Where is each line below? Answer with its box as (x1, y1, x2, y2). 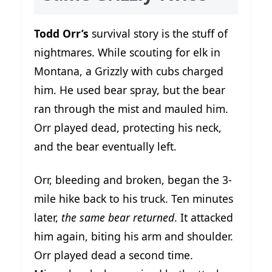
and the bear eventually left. (34, 139, 177, 154)
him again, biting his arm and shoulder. (34, 229, 233, 244)
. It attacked (174, 210, 233, 225)
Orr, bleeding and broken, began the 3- (34, 172, 232, 188)
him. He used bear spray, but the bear (34, 83, 225, 98)
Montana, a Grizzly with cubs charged (34, 64, 223, 79)
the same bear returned (61, 210, 174, 225)
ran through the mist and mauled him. (34, 101, 228, 117)
